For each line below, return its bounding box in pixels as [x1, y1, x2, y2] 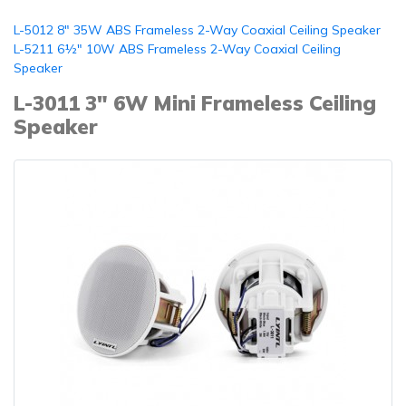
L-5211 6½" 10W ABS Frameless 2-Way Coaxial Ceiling [14, 41, 341, 57]
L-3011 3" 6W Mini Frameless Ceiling [14, 90, 376, 116]
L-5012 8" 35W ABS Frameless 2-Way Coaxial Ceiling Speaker [14, 22, 381, 38]
